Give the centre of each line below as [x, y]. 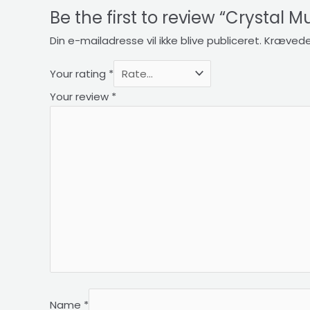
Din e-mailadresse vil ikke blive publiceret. [156, 40]
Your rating [79, 73]
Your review [81, 97]
